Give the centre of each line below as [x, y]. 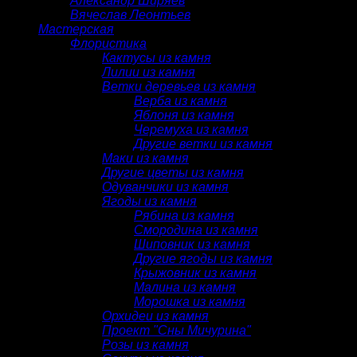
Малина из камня [185, 287]
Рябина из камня [184, 215]
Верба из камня [180, 100]
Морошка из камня [190, 301]
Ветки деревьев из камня [179, 86]
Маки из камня [145, 158]
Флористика [108, 43]
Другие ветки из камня [203, 143]
